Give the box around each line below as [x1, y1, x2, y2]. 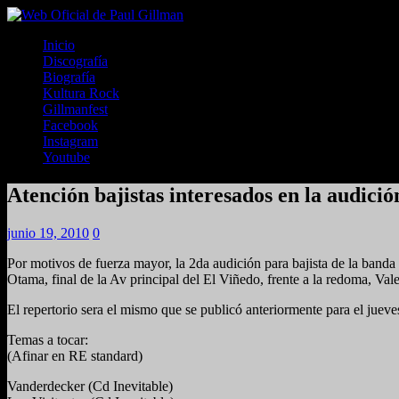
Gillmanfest [43, 102, 108, 117]
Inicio [43, 37, 75, 53]
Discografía [43, 53, 108, 69]
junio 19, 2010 [7, 224, 89, 240]
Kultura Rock [43, 85, 119, 101]
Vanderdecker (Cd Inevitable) [7, 378, 173, 394]
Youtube [43, 150, 90, 165]
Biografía [43, 69, 95, 85]
